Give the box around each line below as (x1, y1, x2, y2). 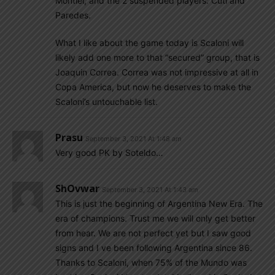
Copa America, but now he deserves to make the (55, 82, 251, 92)
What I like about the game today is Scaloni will (55, 37, 244, 48)
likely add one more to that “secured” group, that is (55, 52, 260, 63)
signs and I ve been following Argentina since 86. (55, 242, 252, 253)
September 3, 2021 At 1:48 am (85, 134, 182, 143)
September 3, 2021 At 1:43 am (102, 185, 198, 194)
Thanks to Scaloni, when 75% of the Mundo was (55, 257, 247, 268)
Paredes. (55, 10, 91, 20)
